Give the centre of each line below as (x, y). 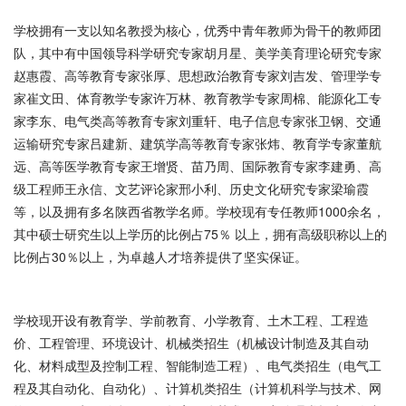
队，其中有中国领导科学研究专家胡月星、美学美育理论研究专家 (198, 53)
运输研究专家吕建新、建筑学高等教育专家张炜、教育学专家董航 (198, 143)
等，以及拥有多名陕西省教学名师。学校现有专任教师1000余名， (199, 211)
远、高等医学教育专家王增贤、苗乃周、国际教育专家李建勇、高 (198, 166)
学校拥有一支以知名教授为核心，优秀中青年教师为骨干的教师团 (198, 30)
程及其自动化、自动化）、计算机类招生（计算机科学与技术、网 (198, 388)
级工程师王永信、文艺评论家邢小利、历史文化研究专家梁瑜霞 (191, 188)
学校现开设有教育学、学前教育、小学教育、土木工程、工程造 (191, 320)
